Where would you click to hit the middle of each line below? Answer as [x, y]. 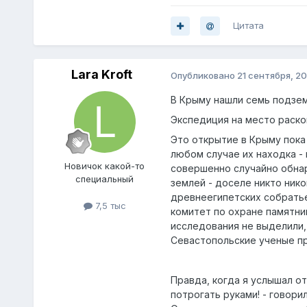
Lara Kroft [102, 75]
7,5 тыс [109, 206]
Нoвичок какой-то [105, 166]
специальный [105, 179]
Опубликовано [204, 75]
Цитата [248, 26]
